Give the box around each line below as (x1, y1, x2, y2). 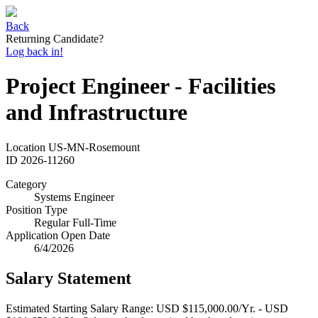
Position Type (6, 203, 67, 216)
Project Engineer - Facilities (6, 73, 275, 99)
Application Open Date (6, 229, 110, 241)
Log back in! (6, 45, 63, 57)
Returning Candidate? (6, 33, 104, 45)
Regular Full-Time (34, 216, 116, 229)
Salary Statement (6, 268, 131, 287)
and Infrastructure (6, 99, 187, 126)
